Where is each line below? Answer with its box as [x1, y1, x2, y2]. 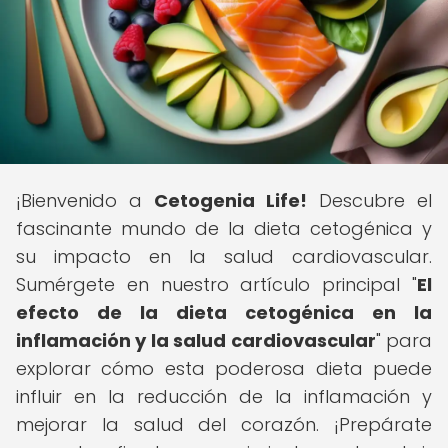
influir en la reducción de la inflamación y [16, 384, 432, 409]
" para [375, 328, 433, 353]
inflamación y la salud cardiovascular [16, 328, 376, 353]
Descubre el [307, 188, 432, 213]
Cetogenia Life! [154, 188, 307, 213]
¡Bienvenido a [16, 188, 154, 213]
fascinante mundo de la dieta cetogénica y [16, 216, 432, 241]
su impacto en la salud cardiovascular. [16, 244, 432, 269]
